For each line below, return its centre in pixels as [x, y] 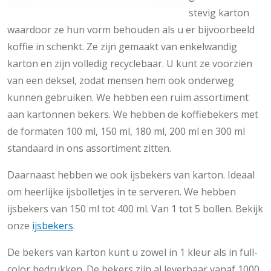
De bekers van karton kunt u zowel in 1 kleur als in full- [132, 252]
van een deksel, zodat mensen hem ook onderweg [121, 80]
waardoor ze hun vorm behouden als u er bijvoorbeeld [131, 29]
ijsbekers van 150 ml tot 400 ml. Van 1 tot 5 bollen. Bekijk [135, 208]
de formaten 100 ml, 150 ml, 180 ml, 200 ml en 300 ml [126, 131]
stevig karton [219, 12]
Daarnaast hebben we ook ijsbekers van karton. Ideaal [131, 175]
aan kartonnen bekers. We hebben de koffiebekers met [133, 114]
